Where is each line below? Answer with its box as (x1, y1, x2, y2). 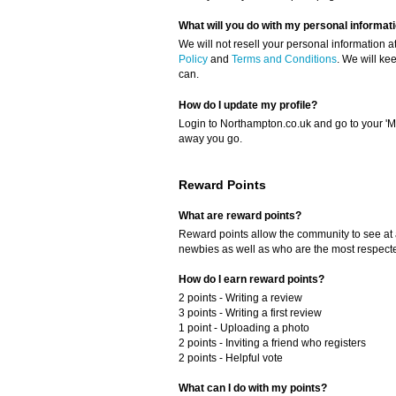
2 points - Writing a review (179, 291, 302, 304)
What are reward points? (179, 209, 301, 222)
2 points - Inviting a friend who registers (179, 336, 366, 349)
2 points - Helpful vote (179, 352, 283, 364)
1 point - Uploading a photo (179, 321, 309, 334)
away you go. (179, 132, 242, 145)
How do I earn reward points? (179, 272, 324, 286)
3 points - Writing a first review (179, 306, 322, 319)
